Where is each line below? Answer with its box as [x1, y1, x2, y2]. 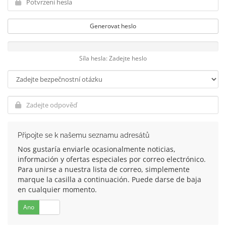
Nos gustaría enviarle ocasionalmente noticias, [18, 144, 176, 154]
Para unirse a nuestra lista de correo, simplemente [18, 164, 190, 174]
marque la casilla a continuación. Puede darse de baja [18, 175, 201, 184]
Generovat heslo [90, 22, 136, 30]
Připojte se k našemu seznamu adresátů [18, 131, 149, 139]
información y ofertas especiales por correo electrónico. [18, 154, 206, 164]
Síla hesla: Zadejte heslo [79, 54, 147, 62]
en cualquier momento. [18, 185, 97, 194]
